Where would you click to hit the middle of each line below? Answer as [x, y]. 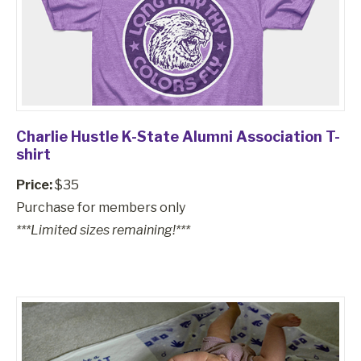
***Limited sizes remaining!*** [103, 230]
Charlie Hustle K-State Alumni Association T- [178, 136]
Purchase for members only [101, 207]
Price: [34, 185]
